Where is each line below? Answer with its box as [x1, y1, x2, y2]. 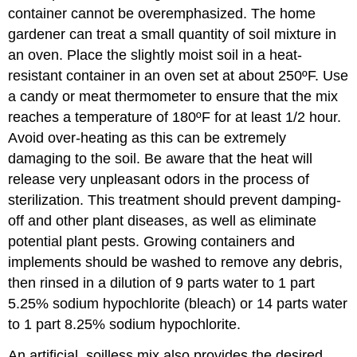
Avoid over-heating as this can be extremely [8, 130, 287, 147]
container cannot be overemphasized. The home [8, 6, 316, 22]
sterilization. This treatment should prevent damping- [8, 192, 342, 209]
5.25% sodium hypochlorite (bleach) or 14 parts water [8, 296, 348, 312]
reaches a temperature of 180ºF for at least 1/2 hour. [8, 109, 342, 126]
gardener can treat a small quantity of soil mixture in [8, 26, 337, 43]
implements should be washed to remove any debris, [8, 254, 343, 271]
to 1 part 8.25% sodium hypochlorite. [8, 316, 241, 333]
